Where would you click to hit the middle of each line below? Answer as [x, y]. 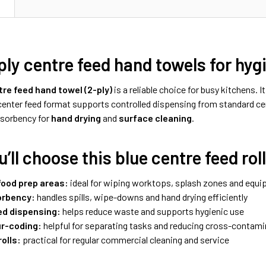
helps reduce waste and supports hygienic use [153, 211]
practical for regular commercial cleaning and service [125, 239]
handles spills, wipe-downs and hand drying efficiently [142, 197]
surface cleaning [156, 118]
